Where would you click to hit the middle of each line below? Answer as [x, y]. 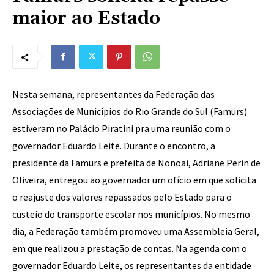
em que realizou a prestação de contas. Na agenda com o [130, 248]
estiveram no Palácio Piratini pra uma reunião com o [121, 128]
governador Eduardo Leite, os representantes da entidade [132, 265]
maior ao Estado [86, 18]
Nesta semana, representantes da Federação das [113, 94]
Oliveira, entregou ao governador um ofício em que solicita [134, 180]
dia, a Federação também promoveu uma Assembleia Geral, [136, 231]
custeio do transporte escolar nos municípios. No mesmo [131, 214]
